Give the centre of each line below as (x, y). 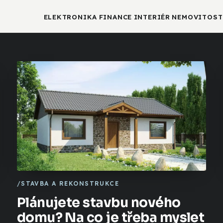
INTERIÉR (152, 17)
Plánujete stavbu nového (99, 202)
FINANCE (115, 17)
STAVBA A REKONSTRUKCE (70, 183)
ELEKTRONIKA (70, 17)
